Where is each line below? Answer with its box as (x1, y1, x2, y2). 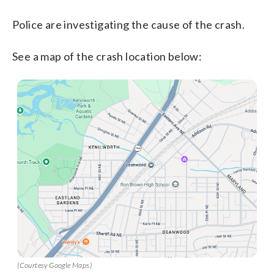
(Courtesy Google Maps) (17, 260, 92, 270)
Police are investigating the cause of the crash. (12, 17, 245, 31)
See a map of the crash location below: (12, 49, 202, 63)
